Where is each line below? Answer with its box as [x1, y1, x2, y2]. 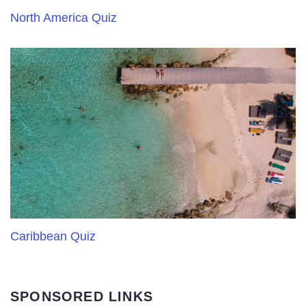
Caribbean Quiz [10, 229, 96, 243]
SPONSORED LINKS [10, 289, 153, 304]
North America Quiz [10, 11, 117, 25]
